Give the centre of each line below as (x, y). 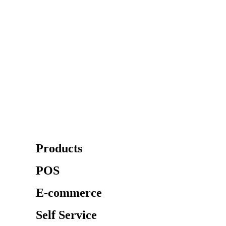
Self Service (66, 215)
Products (59, 149)
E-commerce (69, 193)
